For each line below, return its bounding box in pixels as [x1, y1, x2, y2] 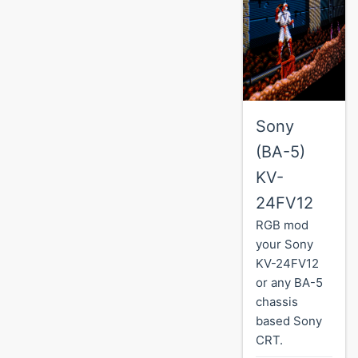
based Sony [256, 312, 322, 328]
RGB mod [256, 217, 308, 233]
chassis [256, 293, 298, 309]
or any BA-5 [256, 274, 323, 290]
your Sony [256, 236, 313, 252]
